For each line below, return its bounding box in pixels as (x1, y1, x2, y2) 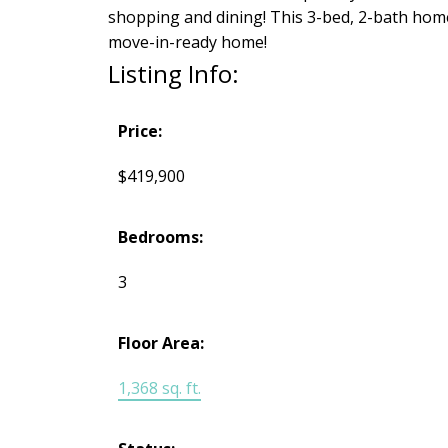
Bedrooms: (117, 226, 203, 249)
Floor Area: (117, 332, 204, 355)
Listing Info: (107, 57, 239, 91)
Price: (117, 120, 162, 143)
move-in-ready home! (107, 31, 267, 54)
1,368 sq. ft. (117, 377, 201, 400)
